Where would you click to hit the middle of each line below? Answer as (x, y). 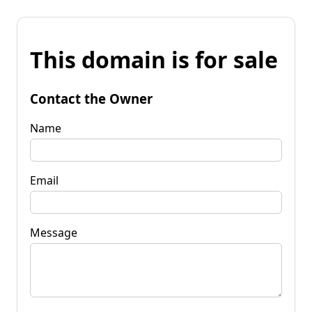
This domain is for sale (154, 60)
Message (54, 232)
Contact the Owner (91, 98)
